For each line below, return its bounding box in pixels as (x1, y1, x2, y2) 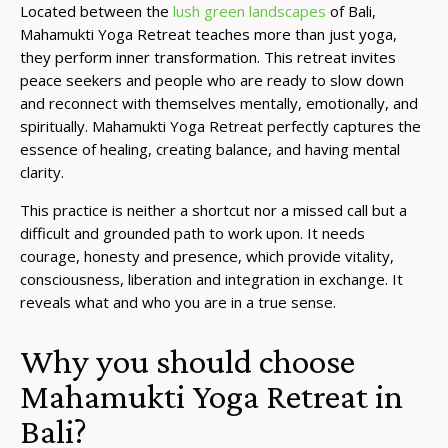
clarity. (20, 161, 68, 182)
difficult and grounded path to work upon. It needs (20, 222, 365, 243)
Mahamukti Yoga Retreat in (20, 376, 403, 416)
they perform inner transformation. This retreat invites (20, 46, 396, 67)
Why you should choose (20, 341, 355, 381)
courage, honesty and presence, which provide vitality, (20, 245, 394, 266)
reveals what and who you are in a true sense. (20, 291, 336, 312)
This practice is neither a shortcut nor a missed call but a (20, 199, 407, 220)
